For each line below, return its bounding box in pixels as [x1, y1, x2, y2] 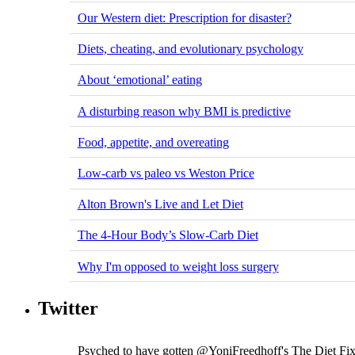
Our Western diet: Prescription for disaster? [77, 11, 292, 25]
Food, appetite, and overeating [77, 135, 229, 149]
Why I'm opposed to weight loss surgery [77, 259, 279, 273]
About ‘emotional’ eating [77, 73, 202, 87]
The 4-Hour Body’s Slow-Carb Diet [77, 228, 258, 242]
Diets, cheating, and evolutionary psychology [77, 42, 303, 56]
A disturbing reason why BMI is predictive [77, 104, 291, 118]
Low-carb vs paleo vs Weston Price [77, 166, 254, 180]
